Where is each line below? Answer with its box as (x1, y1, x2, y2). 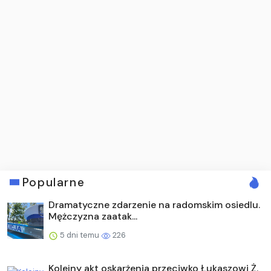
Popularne (22, 174, 85, 190)
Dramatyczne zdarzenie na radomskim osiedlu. (48, 198, 260, 211)
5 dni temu (58, 229, 101, 240)
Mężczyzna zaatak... (48, 209, 137, 223)
